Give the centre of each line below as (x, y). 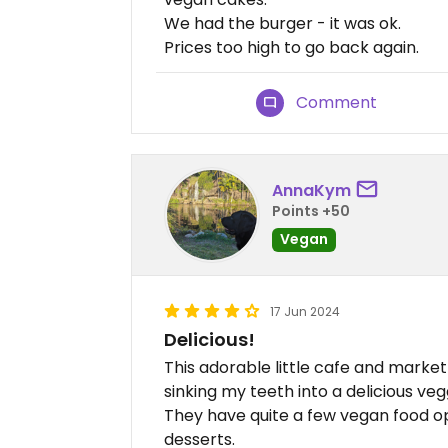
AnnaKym (311, 190)
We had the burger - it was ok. (282, 24)
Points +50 (311, 210)
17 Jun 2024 (305, 312)
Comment (337, 103)
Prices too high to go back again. (291, 48)
